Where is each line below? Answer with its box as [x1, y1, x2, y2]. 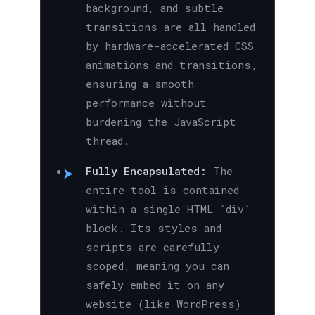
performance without [85, 96, 207, 110]
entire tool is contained [85, 183, 239, 198]
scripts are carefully [85, 240, 219, 255]
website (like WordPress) [85, 297, 241, 311]
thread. [85, 134, 129, 148]
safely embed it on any [85, 278, 224, 292]
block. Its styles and [85, 221, 221, 236]
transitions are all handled [85, 20, 255, 34]
